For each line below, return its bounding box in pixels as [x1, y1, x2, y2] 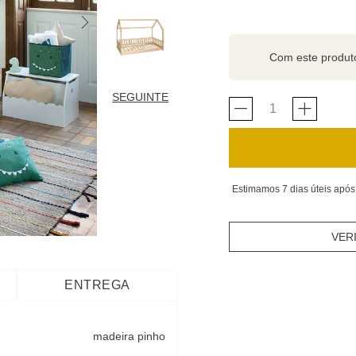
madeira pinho [93, 330, 165, 342]
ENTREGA [64, 278, 130, 292]
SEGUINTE [112, 91, 169, 103]
